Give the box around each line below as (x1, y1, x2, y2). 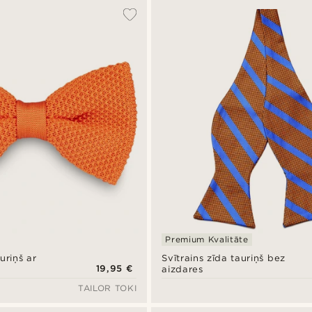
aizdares (162, 263, 203, 274)
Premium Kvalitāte (165, 233, 249, 244)
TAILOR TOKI (77, 282, 137, 293)
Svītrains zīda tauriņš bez (162, 252, 286, 263)
